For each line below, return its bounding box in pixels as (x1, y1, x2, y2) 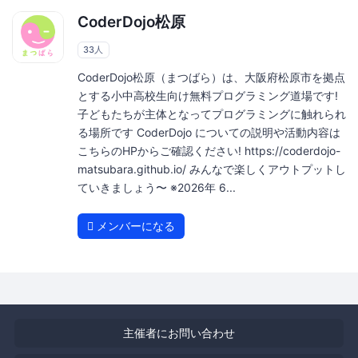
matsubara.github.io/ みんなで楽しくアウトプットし (77, 161, 346, 176)
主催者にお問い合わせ (123, 325, 235, 340)
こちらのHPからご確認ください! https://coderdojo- (77, 143, 340, 157)
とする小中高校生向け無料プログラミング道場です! (77, 88, 338, 102)
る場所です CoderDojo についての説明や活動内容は (77, 125, 340, 139)
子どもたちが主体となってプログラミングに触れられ (77, 106, 346, 121)
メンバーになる (93, 218, 175, 233)
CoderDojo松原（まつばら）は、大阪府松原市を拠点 (77, 70, 345, 84)
